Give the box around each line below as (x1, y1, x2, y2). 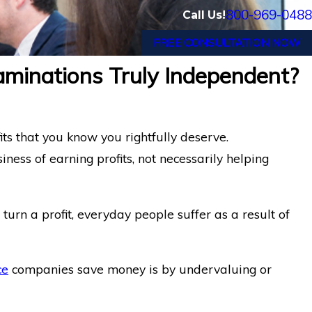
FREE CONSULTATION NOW (153, 36, 300, 50)
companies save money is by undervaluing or (8, 261, 272, 277)
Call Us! (182, 8, 226, 22)
